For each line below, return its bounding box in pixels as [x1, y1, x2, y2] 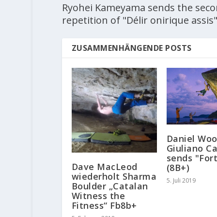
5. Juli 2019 [166, 176, 196, 185]
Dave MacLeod [71, 161, 138, 173]
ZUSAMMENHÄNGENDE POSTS [71, 42, 192, 53]
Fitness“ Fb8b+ [71, 200, 137, 212]
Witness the [71, 190, 125, 202]
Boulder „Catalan [71, 180, 148, 192]
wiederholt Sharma [71, 170, 157, 183]
